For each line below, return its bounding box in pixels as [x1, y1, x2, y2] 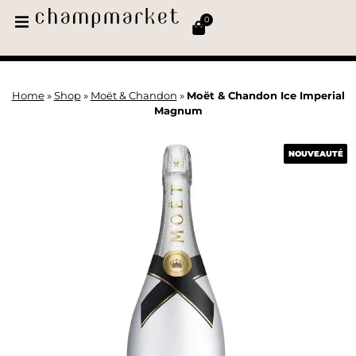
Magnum [153, 104, 203, 117]
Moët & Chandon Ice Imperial [186, 89, 345, 102]
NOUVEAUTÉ [288, 148, 343, 159]
